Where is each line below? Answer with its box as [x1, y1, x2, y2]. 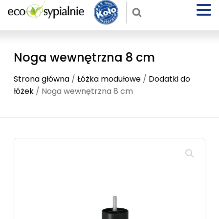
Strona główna [14, 73, 69, 85]
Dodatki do [149, 73, 190, 85]
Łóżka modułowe [77, 73, 141, 85]
